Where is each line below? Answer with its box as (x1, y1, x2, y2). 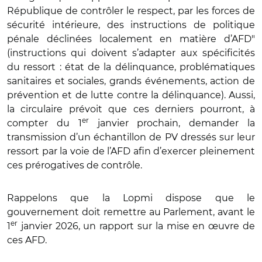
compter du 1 (7, 118, 82, 129)
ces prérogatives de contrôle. (7, 160, 142, 171)
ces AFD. (7, 235, 47, 246)
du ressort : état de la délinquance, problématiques (7, 61, 255, 73)
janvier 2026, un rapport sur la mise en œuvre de (18, 220, 255, 232)
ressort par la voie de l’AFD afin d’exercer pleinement (7, 146, 255, 157)
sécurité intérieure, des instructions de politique (7, 19, 255, 30)
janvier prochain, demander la (88, 118, 256, 129)
